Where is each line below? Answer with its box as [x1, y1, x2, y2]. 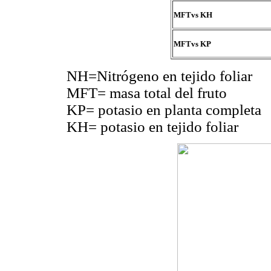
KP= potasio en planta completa [67, 101, 261, 118]
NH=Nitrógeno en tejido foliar [67, 67, 252, 84]
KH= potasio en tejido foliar [67, 118, 238, 135]
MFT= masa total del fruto [67, 84, 227, 101]
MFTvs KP [173, 39, 211, 48]
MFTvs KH [173, 10, 212, 19]
